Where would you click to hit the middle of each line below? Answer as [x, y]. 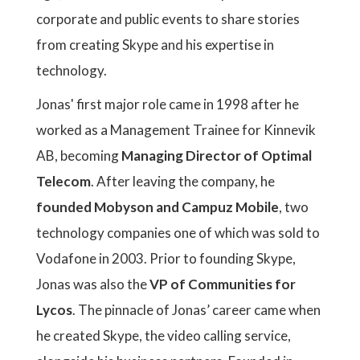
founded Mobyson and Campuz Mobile [157, 207]
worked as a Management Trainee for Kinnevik [176, 130]
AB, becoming [79, 155]
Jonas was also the [93, 284]
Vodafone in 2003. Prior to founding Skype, [166, 258]
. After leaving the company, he [183, 181]
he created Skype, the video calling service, [164, 335]
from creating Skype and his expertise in [155, 45]
